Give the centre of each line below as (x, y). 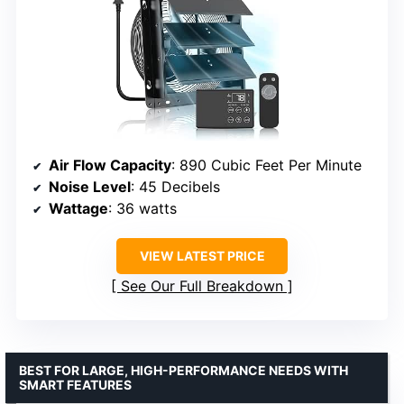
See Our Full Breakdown (202, 286)
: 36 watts (142, 209)
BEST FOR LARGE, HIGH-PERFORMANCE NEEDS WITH (184, 371)
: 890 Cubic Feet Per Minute (266, 165)
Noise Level (90, 187)
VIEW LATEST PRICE (202, 256)
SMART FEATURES (75, 385)
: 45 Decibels (175, 187)
